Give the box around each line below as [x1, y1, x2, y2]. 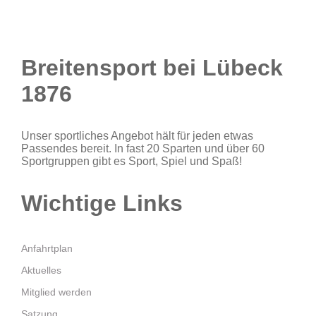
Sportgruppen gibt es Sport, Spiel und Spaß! [21, 155, 242, 168]
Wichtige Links [21, 190, 183, 217]
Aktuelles [21, 265, 61, 276]
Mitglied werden [21, 286, 92, 298]
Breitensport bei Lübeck [21, 55, 283, 81]
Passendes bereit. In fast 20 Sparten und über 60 [21, 142, 265, 155]
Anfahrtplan [21, 243, 73, 255]
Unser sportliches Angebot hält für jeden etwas [21, 130, 253, 142]
